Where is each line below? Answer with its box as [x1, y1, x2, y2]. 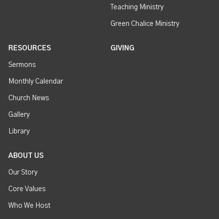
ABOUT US [8, 152, 44, 159]
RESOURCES [8, 44, 51, 52]
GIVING [110, 44, 135, 52]
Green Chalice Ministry [110, 20, 180, 27]
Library [8, 128, 30, 135]
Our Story [8, 169, 38, 176]
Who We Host [8, 202, 51, 209]
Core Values [8, 185, 46, 193]
